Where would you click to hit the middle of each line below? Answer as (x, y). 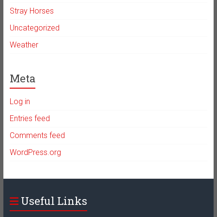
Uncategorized (34, 28)
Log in (20, 102)
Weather (24, 45)
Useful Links (54, 201)
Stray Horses (31, 11)
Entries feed (30, 119)
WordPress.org (35, 153)
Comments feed (37, 136)
